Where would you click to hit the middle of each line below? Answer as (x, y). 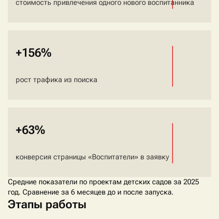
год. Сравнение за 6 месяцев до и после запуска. (91, 192)
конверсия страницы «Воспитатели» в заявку (92, 157)
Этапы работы (47, 205)
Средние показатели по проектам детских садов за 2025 (103, 182)
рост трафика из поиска (56, 80)
